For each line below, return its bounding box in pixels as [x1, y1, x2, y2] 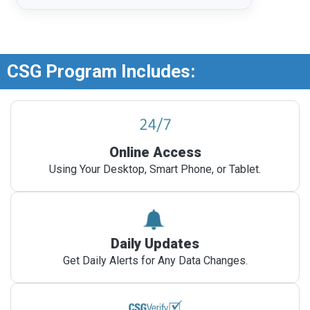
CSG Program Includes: [7, 61, 195, 82]
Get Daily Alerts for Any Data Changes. [62, 254, 248, 268]
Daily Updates [111, 235, 199, 253]
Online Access [109, 144, 201, 161]
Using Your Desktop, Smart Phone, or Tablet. [49, 163, 261, 176]
